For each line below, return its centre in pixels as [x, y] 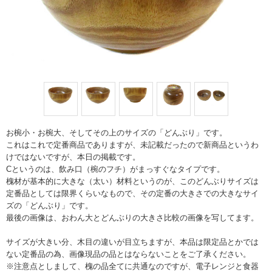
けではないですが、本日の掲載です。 [73, 157]
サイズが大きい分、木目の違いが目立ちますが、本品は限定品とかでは [132, 242]
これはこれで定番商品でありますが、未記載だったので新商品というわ [132, 145]
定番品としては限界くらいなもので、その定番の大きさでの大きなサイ [132, 193]
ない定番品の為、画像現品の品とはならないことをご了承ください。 [128, 254]
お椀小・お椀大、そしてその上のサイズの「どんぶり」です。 [117, 133]
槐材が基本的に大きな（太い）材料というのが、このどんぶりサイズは [132, 181]
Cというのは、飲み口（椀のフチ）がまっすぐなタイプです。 [115, 169]
